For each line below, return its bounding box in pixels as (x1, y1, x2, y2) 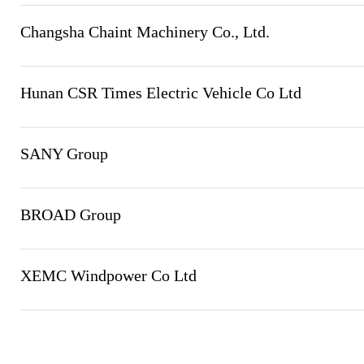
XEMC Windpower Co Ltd (20, 266, 197, 284)
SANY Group (20, 145, 108, 162)
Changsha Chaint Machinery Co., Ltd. (20, 23, 270, 41)
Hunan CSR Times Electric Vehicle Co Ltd (20, 84, 301, 102)
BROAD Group (20, 206, 121, 223)
